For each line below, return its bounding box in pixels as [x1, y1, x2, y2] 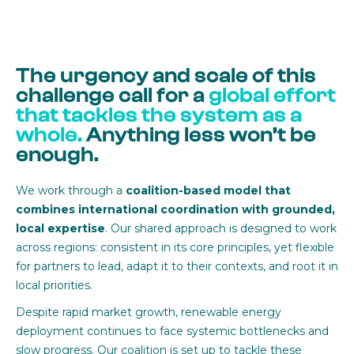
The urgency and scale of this [16, 65, 316, 87]
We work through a [16, 183, 126, 198]
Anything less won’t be [82, 124, 316, 146]
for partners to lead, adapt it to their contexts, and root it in [16, 259, 338, 273]
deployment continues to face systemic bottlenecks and [16, 324, 329, 338]
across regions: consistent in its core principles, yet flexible [16, 240, 334, 254]
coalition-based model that [126, 183, 291, 198]
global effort [209, 85, 336, 107]
